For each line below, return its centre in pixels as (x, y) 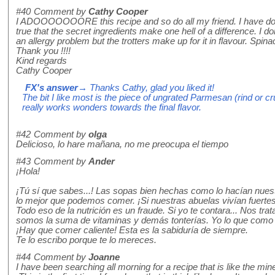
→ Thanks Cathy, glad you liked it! (146, 88)
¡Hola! (28, 172)
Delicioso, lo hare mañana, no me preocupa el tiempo (122, 145)
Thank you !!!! (43, 51)
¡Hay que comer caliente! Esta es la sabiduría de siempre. (132, 230)
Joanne (104, 258)
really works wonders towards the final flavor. (112, 108)
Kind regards (41, 61)
